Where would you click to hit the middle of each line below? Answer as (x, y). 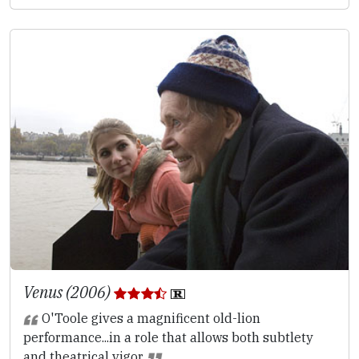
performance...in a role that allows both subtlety (168, 337)
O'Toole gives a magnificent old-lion (149, 318)
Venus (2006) (69, 292)
